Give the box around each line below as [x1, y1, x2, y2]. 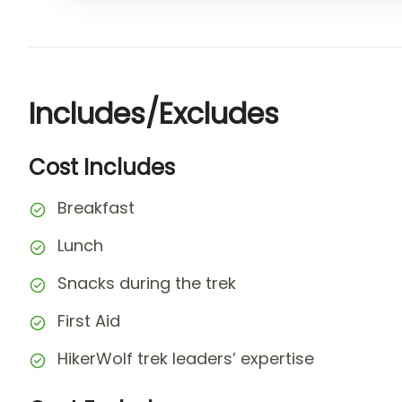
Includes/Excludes [29, 93, 279, 134]
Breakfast [57, 197, 135, 219]
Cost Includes [29, 153, 175, 182]
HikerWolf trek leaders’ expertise [57, 347, 314, 370]
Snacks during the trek [57, 272, 236, 294]
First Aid [57, 310, 120, 332]
